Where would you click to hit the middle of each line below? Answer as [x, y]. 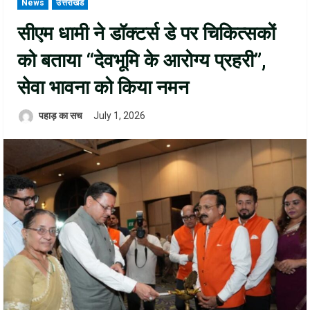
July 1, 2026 [120, 116]
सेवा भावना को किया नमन [103, 88]
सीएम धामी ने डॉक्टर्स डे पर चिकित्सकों [146, 34]
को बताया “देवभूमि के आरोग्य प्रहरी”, [142, 61]
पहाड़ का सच [60, 116]
